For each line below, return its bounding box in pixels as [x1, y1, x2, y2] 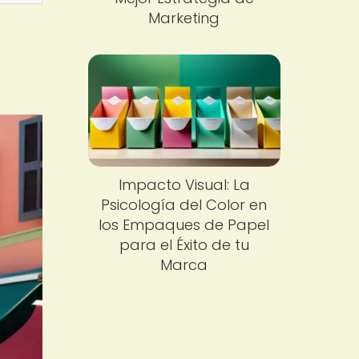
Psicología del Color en [101, 195, 268, 216]
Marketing [148, 7, 220, 28]
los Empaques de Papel [99, 215, 270, 236]
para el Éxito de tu [119, 235, 249, 256]
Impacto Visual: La [118, 175, 250, 196]
